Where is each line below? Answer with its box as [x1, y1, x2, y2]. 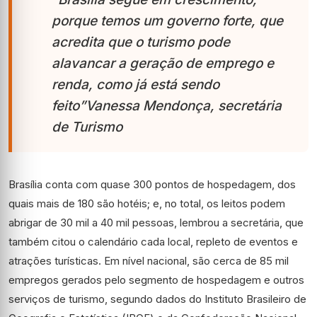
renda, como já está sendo [52, 76, 219, 93]
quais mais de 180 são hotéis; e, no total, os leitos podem [8, 197, 285, 210]
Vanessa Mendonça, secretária [86, 98, 282, 114]
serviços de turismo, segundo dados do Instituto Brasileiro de [8, 292, 306, 306]
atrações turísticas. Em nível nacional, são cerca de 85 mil [8, 254, 289, 267]
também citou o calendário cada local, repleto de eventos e [8, 235, 298, 248]
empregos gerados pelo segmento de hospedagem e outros [8, 273, 304, 287]
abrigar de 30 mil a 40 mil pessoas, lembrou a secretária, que [8, 216, 304, 229]
